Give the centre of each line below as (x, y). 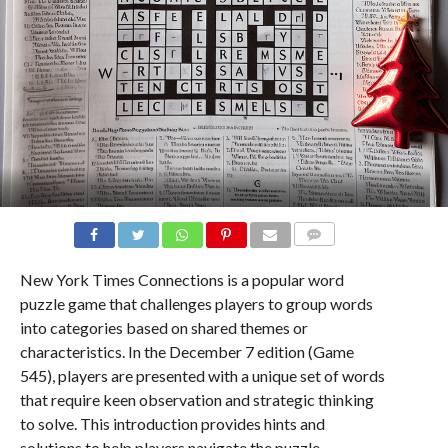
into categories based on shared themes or (163, 327)
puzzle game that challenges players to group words (196, 303)
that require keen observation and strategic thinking (196, 399)
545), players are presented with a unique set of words (202, 375)
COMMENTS (334, 258)
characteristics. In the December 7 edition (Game (186, 351)
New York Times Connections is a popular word (181, 279)
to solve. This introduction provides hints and (172, 423)
